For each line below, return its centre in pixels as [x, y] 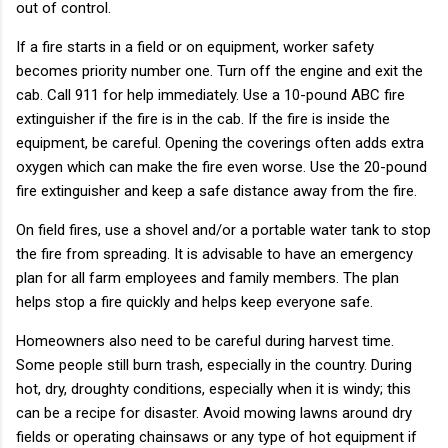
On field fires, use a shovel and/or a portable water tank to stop [223, 229]
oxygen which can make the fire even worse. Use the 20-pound [221, 166]
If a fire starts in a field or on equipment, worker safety [195, 46]
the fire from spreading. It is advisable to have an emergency [214, 253]
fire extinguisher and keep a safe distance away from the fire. [216, 190]
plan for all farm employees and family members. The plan [207, 277]
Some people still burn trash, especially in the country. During [214, 364]
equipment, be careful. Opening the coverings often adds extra [220, 142]
